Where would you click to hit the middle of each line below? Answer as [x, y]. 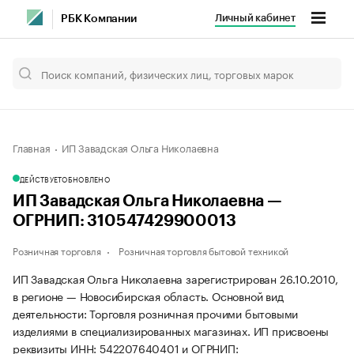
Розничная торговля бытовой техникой [204, 250]
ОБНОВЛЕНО [86, 179]
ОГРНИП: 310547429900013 [124, 221]
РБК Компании [99, 19]
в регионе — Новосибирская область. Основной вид [148, 296]
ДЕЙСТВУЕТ [41, 179]
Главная [32, 147]
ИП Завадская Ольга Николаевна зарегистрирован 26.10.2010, [175, 278]
